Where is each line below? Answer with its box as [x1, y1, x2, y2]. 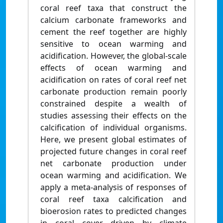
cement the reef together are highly [40, 26, 187, 38]
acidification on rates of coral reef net [40, 74, 187, 86]
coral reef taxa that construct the [40, 2, 187, 14]
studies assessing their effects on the [40, 110, 187, 121]
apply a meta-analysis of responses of [40, 182, 187, 193]
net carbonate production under [40, 158, 187, 169]
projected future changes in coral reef [40, 146, 187, 157]
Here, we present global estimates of [40, 134, 187, 145]
